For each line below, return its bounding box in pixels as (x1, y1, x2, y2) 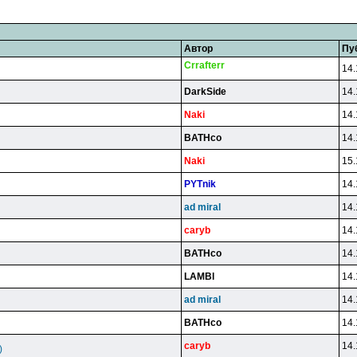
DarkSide (184, 86, 226, 97)
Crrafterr (184, 60, 225, 71)
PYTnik (184, 178, 216, 190)
